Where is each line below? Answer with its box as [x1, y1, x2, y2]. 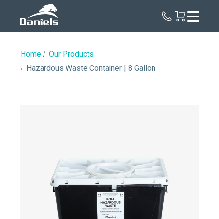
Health [58, 11, 79, 20]
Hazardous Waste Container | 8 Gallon [26, 64, 155, 73]
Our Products [49, 49, 94, 59]
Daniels [58, 3, 82, 12]
